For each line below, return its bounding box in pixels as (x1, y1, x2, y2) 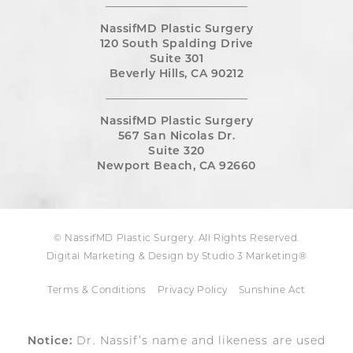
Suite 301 (149, 54, 204, 66)
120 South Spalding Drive (99, 39, 254, 51)
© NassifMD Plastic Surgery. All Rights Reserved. (54, 234, 299, 244)
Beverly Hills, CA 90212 (109, 69, 244, 81)
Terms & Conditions (47, 286, 147, 296)
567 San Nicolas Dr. (117, 131, 236, 143)
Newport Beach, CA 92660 (97, 161, 256, 173)
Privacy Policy (157, 286, 228, 296)
